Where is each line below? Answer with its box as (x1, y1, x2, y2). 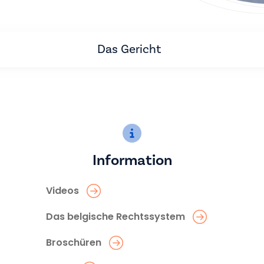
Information (92, 150, 172, 170)
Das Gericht (97, 41, 161, 57)
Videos (46, 183, 79, 197)
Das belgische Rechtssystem (46, 209, 185, 223)
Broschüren (46, 235, 101, 249)
